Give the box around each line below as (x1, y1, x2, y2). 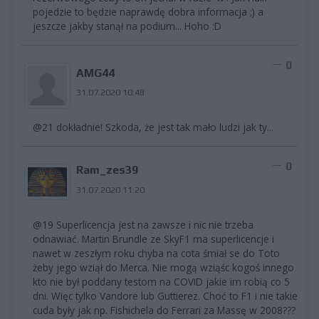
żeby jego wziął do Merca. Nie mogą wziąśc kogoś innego (33, 260, 294, 274)
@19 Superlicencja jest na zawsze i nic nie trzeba (33, 217, 253, 231)
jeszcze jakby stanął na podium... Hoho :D (33, 19, 221, 33)
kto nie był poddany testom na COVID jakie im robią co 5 (33, 274, 290, 288)
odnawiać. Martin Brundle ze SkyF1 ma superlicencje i (33, 231, 274, 246)
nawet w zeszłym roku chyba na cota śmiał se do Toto (33, 246, 280, 260)
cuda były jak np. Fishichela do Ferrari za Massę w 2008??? (33, 303, 296, 317)
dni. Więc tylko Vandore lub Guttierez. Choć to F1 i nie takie (33, 288, 298, 303)
